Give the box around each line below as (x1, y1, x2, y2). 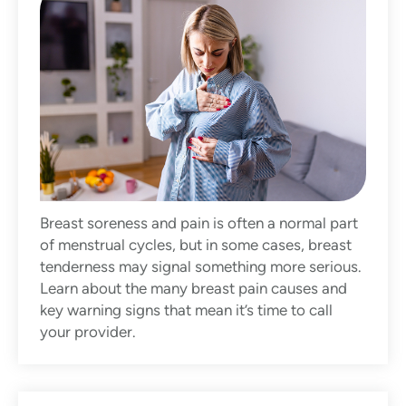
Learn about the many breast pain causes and (40, 279, 347, 298)
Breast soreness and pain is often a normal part (40, 214, 358, 233)
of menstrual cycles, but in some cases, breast (40, 236, 352, 255)
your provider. (40, 323, 136, 342)
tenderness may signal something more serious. (40, 257, 362, 276)
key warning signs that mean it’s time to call (40, 301, 333, 320)
